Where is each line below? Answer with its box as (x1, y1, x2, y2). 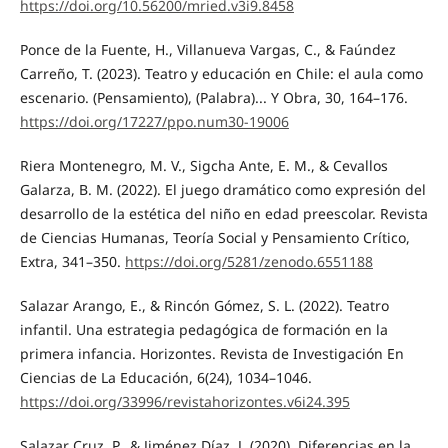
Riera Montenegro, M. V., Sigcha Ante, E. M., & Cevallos (19, 155, 388, 175)
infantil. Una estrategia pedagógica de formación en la (19, 319, 388, 339)
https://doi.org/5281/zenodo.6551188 (124, 251, 373, 271)
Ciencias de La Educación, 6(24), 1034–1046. (19, 367, 312, 387)
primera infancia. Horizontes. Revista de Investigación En (19, 343, 404, 363)
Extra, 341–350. (19, 251, 125, 271)
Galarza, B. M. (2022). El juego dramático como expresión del (19, 179, 426, 199)
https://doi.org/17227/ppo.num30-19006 (19, 111, 289, 131)
